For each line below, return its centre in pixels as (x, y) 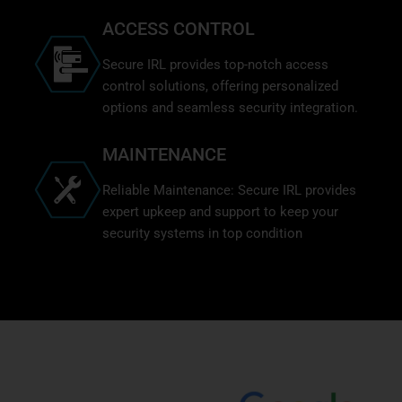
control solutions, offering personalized (220, 86)
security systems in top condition (202, 233)
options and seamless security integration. (230, 107)
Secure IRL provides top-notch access (215, 64)
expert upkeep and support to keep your (220, 211)
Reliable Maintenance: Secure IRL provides (229, 190)
